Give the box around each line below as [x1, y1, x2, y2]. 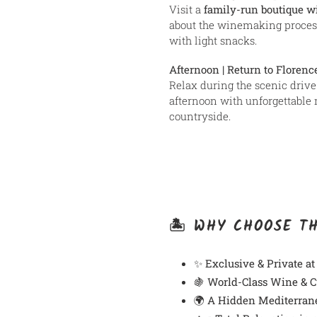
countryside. [169, 109, 231, 124]
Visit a [169, 1, 204, 16]
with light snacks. [169, 33, 257, 47]
